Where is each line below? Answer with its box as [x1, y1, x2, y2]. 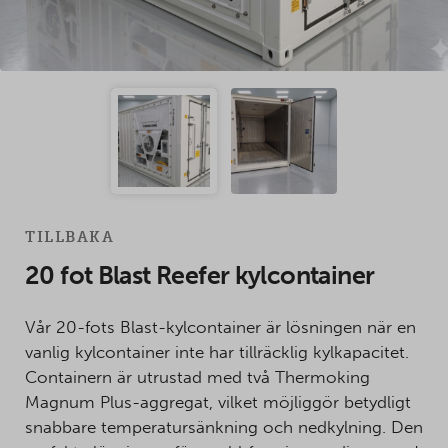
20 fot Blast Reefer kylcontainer [25, 261, 375, 291]
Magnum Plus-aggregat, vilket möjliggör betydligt [25, 392, 411, 413]
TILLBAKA [25, 228, 114, 247]
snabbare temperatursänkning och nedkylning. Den [25, 417, 423, 438]
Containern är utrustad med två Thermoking [25, 367, 370, 388]
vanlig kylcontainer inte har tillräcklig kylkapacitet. [25, 342, 409, 363]
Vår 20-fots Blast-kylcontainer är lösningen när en [25, 317, 416, 338]
